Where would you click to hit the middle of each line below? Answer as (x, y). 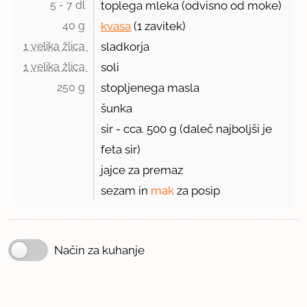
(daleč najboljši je (225, 129)
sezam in (126, 191)
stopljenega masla (150, 88)
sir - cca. (124, 129)
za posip (197, 191)
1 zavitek (160, 26)
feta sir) (121, 150)
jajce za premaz (142, 170)
